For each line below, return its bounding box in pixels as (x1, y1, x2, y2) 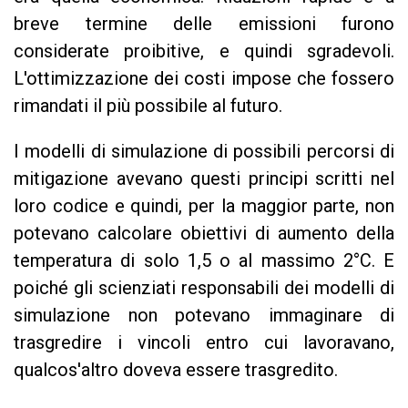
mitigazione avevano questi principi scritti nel (14, 168, 394, 189)
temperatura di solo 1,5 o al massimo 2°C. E (14, 250, 394, 271)
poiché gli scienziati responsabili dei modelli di (14, 277, 394, 299)
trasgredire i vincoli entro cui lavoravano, (14, 331, 394, 353)
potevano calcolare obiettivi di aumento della (14, 222, 394, 244)
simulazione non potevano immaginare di (14, 304, 394, 326)
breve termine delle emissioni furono (14, 13, 394, 35)
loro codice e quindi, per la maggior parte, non (14, 195, 394, 217)
